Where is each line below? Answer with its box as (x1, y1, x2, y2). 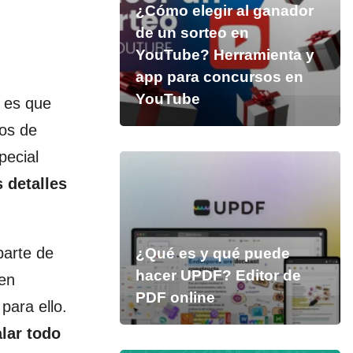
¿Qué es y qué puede (135, 245, 290, 262)
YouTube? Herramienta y (135, 46, 314, 63)
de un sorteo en (135, 24, 249, 41)
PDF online (135, 289, 215, 306)
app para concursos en (135, 69, 303, 85)
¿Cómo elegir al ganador (135, 2, 314, 19)
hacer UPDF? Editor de (135, 267, 301, 284)
